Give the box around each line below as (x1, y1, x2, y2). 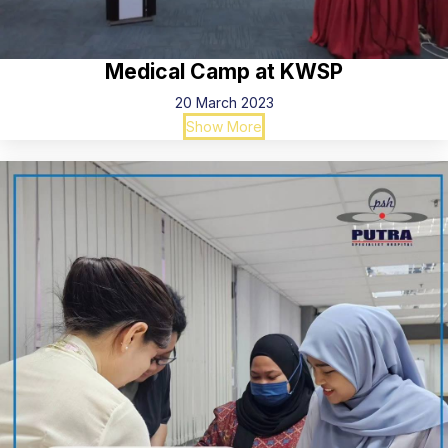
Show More (186, 117, 262, 135)
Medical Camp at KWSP (105, 58, 343, 84)
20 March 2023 (174, 93, 274, 111)
